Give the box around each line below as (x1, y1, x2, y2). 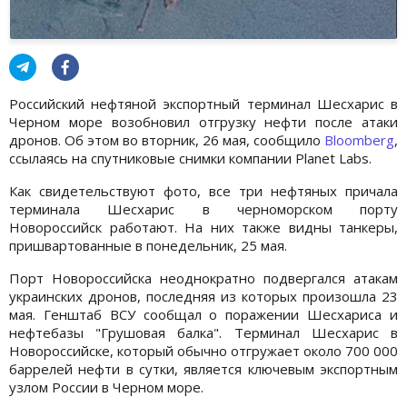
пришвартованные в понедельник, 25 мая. (9, 235, 287, 254)
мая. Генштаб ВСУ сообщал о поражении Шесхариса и (9, 304, 398, 323)
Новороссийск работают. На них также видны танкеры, (9, 217, 398, 236)
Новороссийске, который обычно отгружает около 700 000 (9, 341, 398, 360)
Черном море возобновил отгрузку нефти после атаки (9, 112, 398, 131)
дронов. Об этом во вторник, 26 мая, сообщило (9, 130, 324, 149)
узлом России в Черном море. (9, 377, 203, 396)
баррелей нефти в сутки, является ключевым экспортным (9, 359, 398, 378)
